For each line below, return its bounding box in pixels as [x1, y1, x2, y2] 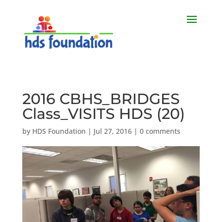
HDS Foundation [32, 126, 86, 136]
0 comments [139, 126, 180, 136]
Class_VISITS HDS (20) [22, 105, 185, 123]
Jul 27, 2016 [93, 126, 132, 136]
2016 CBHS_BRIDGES [22, 90, 180, 108]
